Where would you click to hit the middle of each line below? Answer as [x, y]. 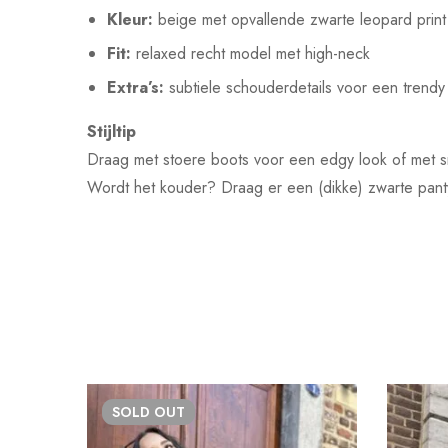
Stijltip [111, 132]
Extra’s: [135, 88]
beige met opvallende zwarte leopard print [299, 20]
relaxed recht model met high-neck [250, 54]
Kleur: [130, 20]
